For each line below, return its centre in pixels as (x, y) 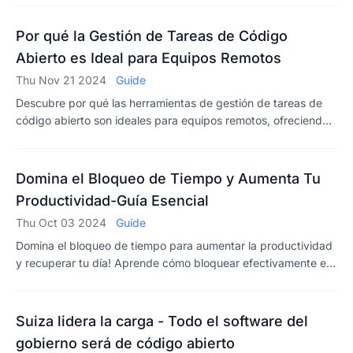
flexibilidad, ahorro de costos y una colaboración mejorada (166, 137)
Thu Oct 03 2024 (63, 223)
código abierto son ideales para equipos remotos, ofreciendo (172, 120)
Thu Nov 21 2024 (63, 80)
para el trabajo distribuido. (84, 155)
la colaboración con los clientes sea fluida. (124, 12)
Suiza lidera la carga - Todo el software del (162, 321)
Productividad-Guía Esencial (112, 201)
